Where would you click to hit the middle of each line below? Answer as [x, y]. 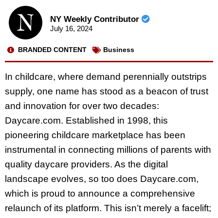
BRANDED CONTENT [52, 50]
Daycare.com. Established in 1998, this [86, 120]
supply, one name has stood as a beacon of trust [107, 91]
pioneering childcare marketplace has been [95, 135]
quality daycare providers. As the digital [86, 164]
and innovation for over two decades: [82, 106]
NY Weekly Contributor [96, 19]
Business [119, 50]
